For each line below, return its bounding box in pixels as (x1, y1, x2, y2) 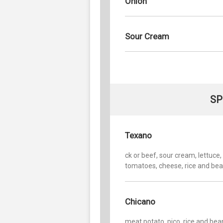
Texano (125, 130, 152, 140)
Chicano (125, 196, 155, 207)
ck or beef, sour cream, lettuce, (125, 151, 222, 159)
